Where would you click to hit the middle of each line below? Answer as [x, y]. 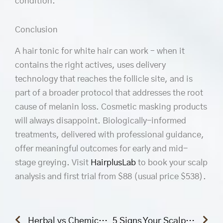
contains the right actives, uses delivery [90, 65]
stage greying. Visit [53, 163]
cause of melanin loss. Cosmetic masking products [111, 107]
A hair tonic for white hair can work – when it [100, 51]
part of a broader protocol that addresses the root [109, 93]
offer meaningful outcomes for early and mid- [101, 149]
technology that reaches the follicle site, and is [104, 79]
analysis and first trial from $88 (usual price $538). [111, 177]
